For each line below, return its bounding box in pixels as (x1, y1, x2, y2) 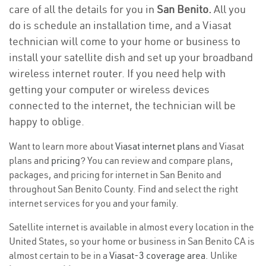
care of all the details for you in (9, 2, 157, 16)
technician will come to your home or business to (9, 34, 240, 48)
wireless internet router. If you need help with (9, 66, 226, 80)
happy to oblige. (9, 115, 84, 128)
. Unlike (205, 249, 237, 261)
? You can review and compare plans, (80, 154, 233, 166)
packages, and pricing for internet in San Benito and (9, 169, 221, 180)
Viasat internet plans (115, 140, 200, 152)
